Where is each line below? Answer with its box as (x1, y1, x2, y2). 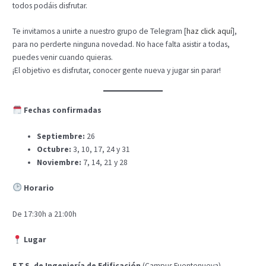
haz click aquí (186, 26, 233, 37)
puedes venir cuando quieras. (12, 52, 113, 63)
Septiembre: (37, 131, 85, 142)
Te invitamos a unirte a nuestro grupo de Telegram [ (12, 26, 187, 37)
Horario (23, 182, 54, 193)
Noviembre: (37, 157, 82, 168)
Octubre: (37, 144, 72, 155)
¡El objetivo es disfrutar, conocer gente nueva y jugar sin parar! (12, 65, 221, 76)
